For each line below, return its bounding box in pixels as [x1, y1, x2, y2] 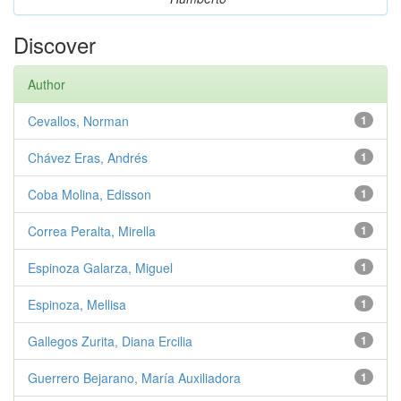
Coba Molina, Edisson [28, 184, 151, 203]
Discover [13, 28, 96, 60]
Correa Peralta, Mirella [28, 221, 156, 240]
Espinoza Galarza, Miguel [28, 258, 173, 277]
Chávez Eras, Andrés [28, 148, 148, 166]
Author [28, 74, 65, 93]
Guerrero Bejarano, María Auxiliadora [28, 368, 241, 387]
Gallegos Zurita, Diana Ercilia [28, 331, 192, 350]
